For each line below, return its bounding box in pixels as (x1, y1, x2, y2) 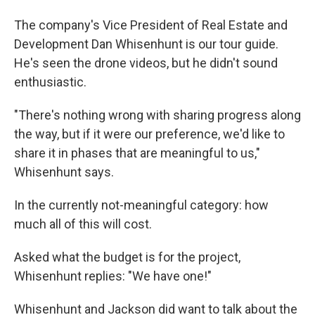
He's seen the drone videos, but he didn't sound (14, 56, 278, 71)
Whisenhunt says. (14, 165, 114, 180)
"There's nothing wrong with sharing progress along (14, 108, 301, 123)
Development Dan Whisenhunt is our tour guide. (14, 37, 278, 52)
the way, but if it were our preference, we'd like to (14, 127, 285, 142)
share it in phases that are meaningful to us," (14, 146, 260, 161)
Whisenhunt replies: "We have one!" (14, 269, 212, 284)
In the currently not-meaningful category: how (14, 198, 269, 213)
